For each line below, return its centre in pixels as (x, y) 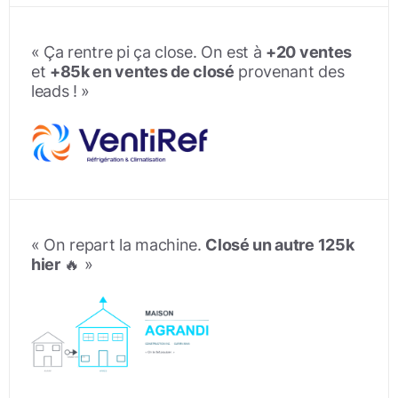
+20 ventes (309, 52)
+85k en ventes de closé (142, 71)
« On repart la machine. (119, 244)
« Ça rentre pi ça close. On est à (149, 52)
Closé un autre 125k (280, 244)
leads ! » (61, 91)
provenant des (289, 71)
